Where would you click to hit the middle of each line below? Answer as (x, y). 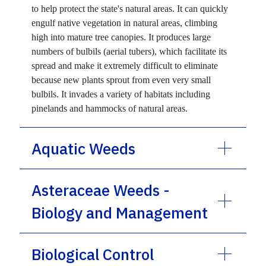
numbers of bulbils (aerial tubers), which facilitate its (129, 51)
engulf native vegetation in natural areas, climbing (125, 23)
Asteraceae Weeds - (101, 190)
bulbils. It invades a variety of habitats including (121, 94)
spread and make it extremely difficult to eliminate (125, 65)
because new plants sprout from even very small (121, 80)
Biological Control (93, 254)
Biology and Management (120, 212)
